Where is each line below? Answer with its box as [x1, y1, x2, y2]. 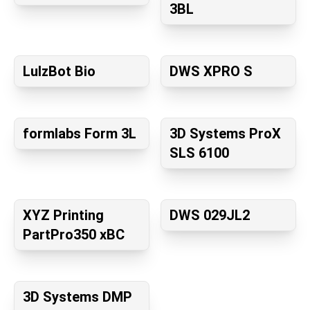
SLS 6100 [170, 145, 229, 162]
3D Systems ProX [170, 125, 281, 143]
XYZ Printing [23, 207, 104, 224]
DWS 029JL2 [170, 207, 250, 224]
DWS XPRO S [170, 63, 253, 80]
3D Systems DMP [23, 289, 132, 306]
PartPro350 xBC [23, 226, 125, 244]
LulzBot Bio [23, 63, 95, 80]
